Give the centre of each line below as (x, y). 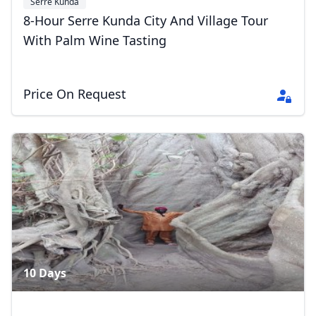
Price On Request (75, 94)
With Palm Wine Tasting (95, 41)
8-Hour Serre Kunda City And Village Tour (146, 21)
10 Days (45, 273)
